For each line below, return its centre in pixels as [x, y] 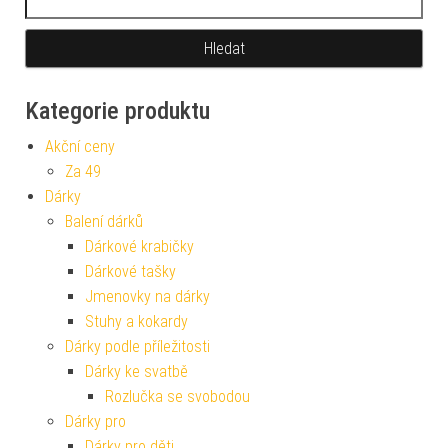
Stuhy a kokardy [136, 322]
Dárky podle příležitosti [137, 347]
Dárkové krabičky [139, 247]
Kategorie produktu [117, 111]
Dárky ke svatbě [136, 372]
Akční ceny [80, 147]
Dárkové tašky [130, 272]
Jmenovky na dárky [147, 297]
